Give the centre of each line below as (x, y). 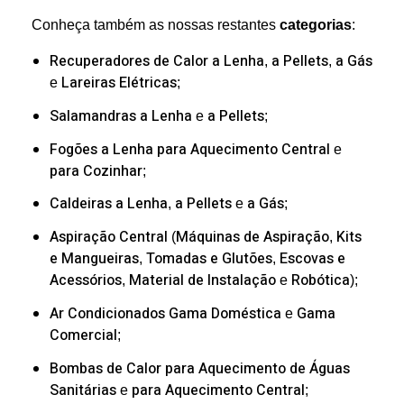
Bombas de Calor (106, 368)
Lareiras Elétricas (119, 83)
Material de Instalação (202, 281)
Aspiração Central (109, 238)
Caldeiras (81, 204)
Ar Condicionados (107, 313)
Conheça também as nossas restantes (156, 24)
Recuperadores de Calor (129, 61)
